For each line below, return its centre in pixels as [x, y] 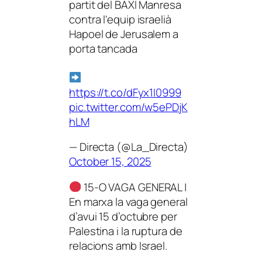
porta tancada [103, 48]
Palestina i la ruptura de [126, 231]
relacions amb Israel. [118, 245]
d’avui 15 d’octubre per [123, 216]
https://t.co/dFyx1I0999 [125, 92]
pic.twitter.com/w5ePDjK [128, 107]
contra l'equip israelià [120, 19]
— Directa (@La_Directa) [129, 147]
